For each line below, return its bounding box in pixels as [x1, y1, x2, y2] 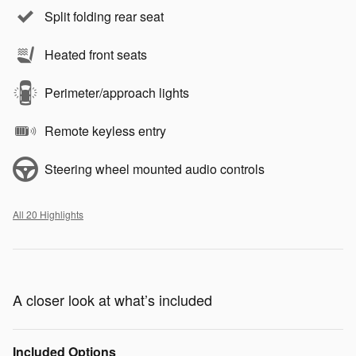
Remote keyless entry [44, 122, 166, 141]
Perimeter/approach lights [44, 83, 189, 103]
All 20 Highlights [13, 207, 83, 222]
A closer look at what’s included [13, 289, 212, 311]
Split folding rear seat [44, 7, 164, 26]
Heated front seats [44, 45, 147, 64]
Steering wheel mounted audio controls [44, 160, 265, 179]
